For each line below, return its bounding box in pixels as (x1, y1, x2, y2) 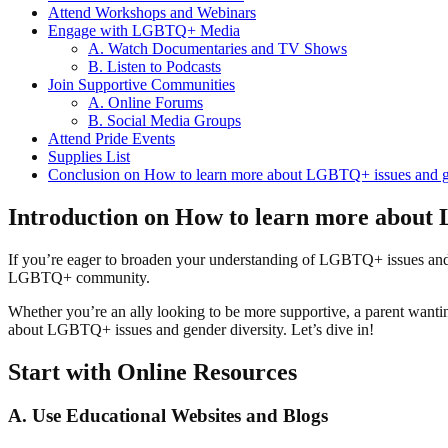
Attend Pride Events (48, 129, 175, 147)
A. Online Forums (88, 93, 203, 111)
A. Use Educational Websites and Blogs (8, 405, 328, 427)
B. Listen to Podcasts (88, 57, 221, 75)
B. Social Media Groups (88, 111, 241, 129)
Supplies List (48, 147, 130, 165)
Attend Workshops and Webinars (48, 3, 256, 21)
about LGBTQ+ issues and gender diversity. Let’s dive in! (8, 320, 374, 338)
